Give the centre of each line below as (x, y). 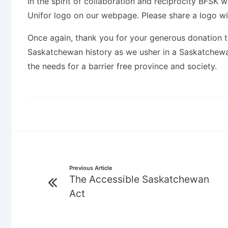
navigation (67, 182)
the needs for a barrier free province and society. (122, 66)
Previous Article (91, 168)
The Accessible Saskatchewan (139, 179)
